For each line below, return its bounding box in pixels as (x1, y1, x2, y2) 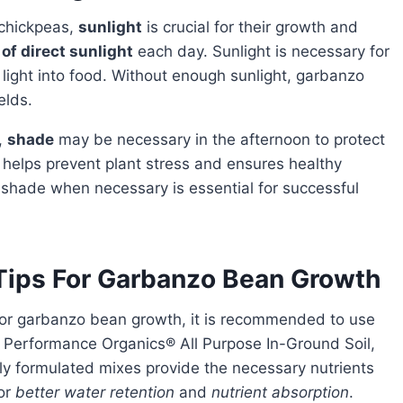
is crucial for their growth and (142, 17, 358, 36)
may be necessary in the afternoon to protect (54, 130, 385, 148)
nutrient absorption (211, 382, 349, 401)
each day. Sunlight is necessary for (133, 41, 390, 60)
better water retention (15, 382, 175, 401)
